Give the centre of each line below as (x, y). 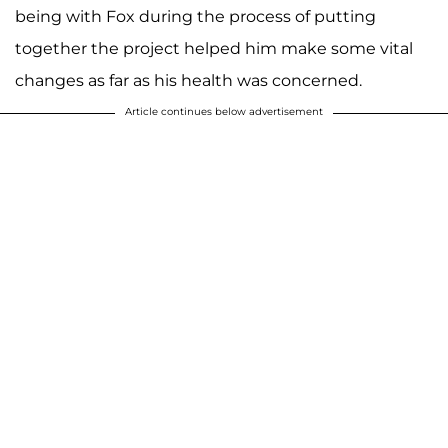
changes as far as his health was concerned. (188, 80)
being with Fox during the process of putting (195, 16)
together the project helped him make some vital (214, 48)
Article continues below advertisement (224, 111)
